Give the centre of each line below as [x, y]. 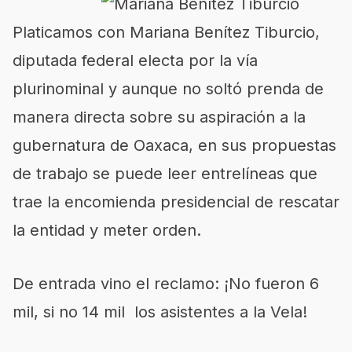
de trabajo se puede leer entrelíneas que [165, 174]
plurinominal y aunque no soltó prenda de [168, 89]
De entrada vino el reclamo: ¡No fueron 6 [166, 284]
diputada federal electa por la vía [135, 60]
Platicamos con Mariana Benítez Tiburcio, [166, 32]
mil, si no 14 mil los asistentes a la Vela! [160, 312]
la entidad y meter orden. [107, 230]
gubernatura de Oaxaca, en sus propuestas [174, 145]
